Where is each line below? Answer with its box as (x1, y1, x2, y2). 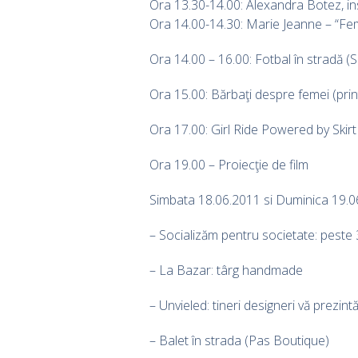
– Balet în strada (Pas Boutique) (149, 331, 329, 349)
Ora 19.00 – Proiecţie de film (149, 155, 308, 173)
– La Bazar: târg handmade (149, 261, 303, 279)
